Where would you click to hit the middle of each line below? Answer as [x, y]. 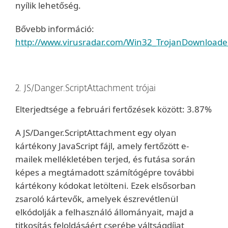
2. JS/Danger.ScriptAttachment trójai [85, 89]
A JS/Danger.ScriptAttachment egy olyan [96, 133]
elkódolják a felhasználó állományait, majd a [105, 212]
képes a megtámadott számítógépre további [105, 172]
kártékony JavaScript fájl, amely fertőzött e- [102, 146]
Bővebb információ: [55, 29]
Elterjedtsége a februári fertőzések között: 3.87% [113, 109]
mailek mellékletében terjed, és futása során [105, 159]
